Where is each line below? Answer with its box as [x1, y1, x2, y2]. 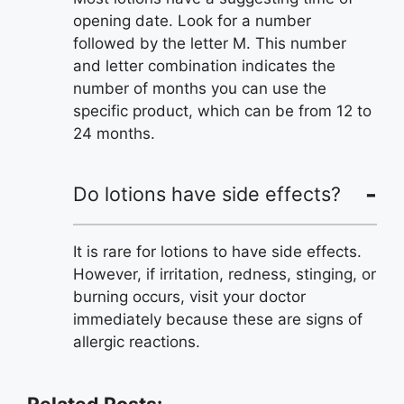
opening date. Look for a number [73, 11, 311, 30]
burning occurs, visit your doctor [73, 287, 306, 306]
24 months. [73, 124, 155, 142]
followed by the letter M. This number [73, 33, 346, 52]
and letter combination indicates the [73, 56, 335, 75]
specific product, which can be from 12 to [73, 101, 372, 120]
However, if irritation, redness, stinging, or [73, 264, 376, 283]
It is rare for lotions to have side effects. [73, 242, 362, 261]
